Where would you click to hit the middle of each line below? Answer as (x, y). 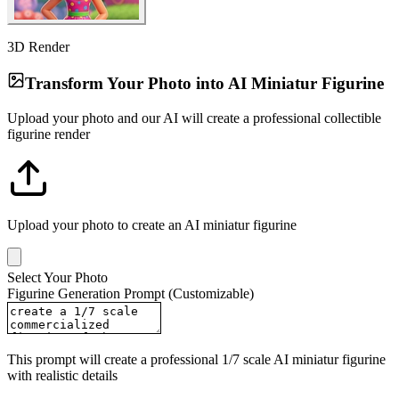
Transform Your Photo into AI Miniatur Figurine (204, 84)
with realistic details (62, 376)
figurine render (49, 134)
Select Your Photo (57, 278)
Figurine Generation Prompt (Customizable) (130, 294)
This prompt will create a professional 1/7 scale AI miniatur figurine (196, 360)
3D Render (38, 46)
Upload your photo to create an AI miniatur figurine (152, 225)
